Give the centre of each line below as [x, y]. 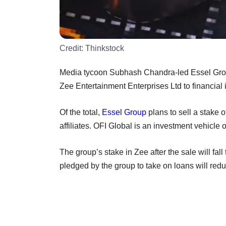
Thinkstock [105, 48]
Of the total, [81, 112]
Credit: [72, 48]
